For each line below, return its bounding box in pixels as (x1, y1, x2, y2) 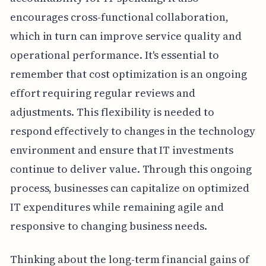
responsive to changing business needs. (9, 218, 207, 234)
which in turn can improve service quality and (9, 28, 242, 44)
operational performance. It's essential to (9, 47, 219, 63)
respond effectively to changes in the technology (9, 123, 255, 139)
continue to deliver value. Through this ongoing (9, 161, 252, 177)
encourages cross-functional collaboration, (9, 9, 229, 25)
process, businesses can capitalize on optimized (9, 180, 249, 196)
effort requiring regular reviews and (9, 85, 196, 101)
